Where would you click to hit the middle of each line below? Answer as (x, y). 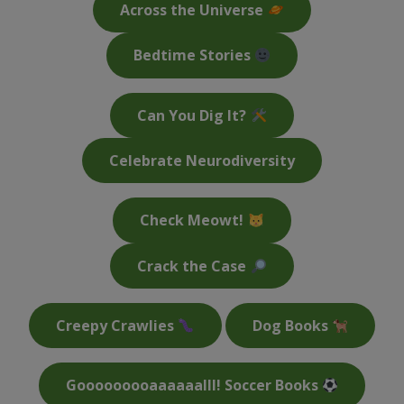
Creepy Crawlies (117, 326)
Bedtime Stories (193, 55)
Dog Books (292, 326)
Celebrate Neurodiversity (202, 161)
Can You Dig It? (194, 116)
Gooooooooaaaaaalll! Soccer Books (193, 386)
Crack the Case (194, 266)
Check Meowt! (194, 220)
